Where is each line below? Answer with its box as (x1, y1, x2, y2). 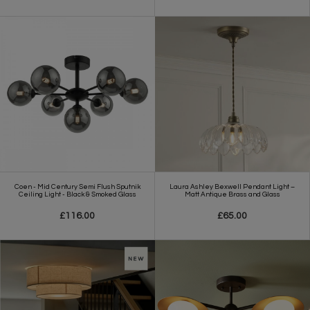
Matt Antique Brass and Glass (184, 191, 280, 199)
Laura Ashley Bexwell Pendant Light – (170, 183, 295, 191)
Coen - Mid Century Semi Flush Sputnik (14, 183, 140, 191)
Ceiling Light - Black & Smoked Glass (18, 191, 136, 199)
